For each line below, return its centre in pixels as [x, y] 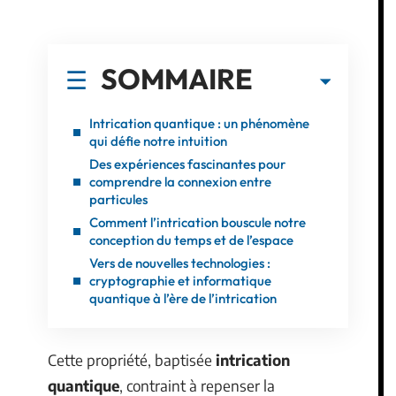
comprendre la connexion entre [180, 181]
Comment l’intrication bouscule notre [198, 222]
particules [118, 199]
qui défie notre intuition [158, 141]
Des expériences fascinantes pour [187, 164]
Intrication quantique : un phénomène [199, 123]
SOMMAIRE [177, 78]
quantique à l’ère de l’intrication [183, 298]
